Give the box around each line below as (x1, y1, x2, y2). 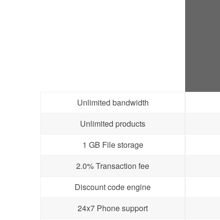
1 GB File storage (82, 139, 143, 150)
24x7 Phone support (78, 202, 148, 214)
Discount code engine (75, 181, 151, 192)
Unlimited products (80, 118, 145, 129)
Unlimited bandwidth (77, 97, 149, 108)
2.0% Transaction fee (76, 160, 149, 171)
